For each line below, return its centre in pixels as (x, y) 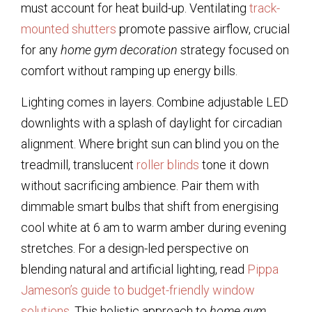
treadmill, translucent (79, 164)
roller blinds (168, 164)
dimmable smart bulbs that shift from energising (150, 206)
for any (41, 50)
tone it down (234, 164)
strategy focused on (233, 50)
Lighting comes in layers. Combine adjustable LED (155, 102)
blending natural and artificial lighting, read (134, 269)
